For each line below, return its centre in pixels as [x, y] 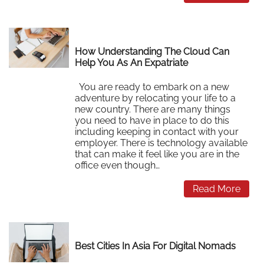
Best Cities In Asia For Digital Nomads [156, 246]
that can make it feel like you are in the [157, 154]
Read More [217, 189]
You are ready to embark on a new [152, 87]
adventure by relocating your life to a [156, 98]
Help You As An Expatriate [132, 63]
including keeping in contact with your [157, 131]
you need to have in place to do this [152, 120]
